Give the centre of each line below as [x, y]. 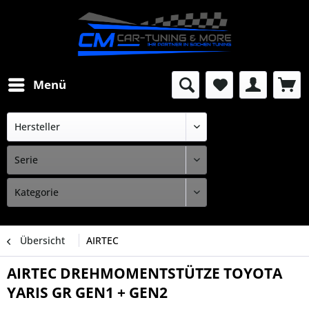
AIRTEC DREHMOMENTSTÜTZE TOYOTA [144, 273]
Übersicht [42, 240]
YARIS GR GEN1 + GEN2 [87, 292]
